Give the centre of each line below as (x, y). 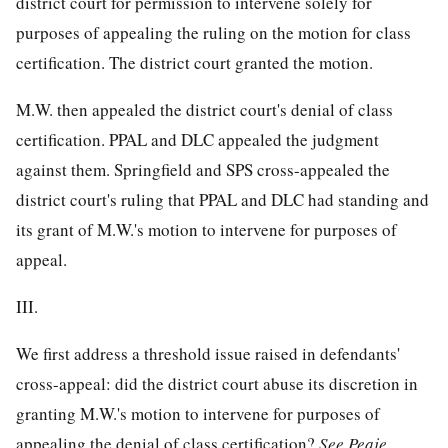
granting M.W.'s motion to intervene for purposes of (198, 414)
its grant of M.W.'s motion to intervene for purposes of (206, 230)
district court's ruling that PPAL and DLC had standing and (222, 200)
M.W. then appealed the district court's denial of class (204, 110)
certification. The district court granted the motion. (194, 63)
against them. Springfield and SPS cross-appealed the (203, 170)
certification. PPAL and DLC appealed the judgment (197, 140)
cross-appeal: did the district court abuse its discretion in (217, 384)
